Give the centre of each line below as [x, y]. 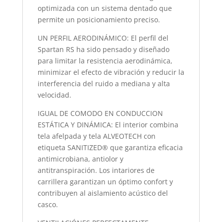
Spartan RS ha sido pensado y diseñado [103, 49]
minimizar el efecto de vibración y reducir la [111, 72]
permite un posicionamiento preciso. [99, 20]
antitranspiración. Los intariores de [96, 170]
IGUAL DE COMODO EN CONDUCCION [100, 113]
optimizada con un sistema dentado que [105, 8]
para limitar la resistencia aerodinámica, [105, 61]
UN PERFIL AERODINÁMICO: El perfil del [103, 38]
